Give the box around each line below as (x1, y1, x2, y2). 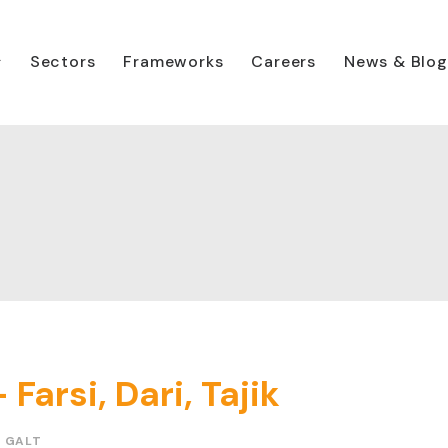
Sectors (29, 51, 96, 72)
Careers (251, 51, 316, 72)
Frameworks (123, 51, 224, 72)
